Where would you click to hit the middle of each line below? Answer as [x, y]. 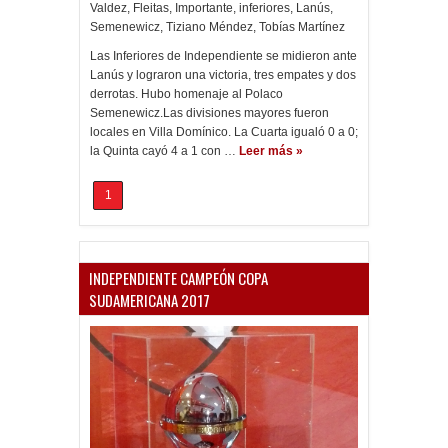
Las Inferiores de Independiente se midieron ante [223, 56]
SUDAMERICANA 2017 [149, 300]
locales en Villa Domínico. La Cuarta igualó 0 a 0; [224, 132]
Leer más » [271, 151]
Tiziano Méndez [209, 27]
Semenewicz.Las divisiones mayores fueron [209, 113]
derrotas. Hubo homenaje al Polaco [186, 94]
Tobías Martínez [302, 27]
